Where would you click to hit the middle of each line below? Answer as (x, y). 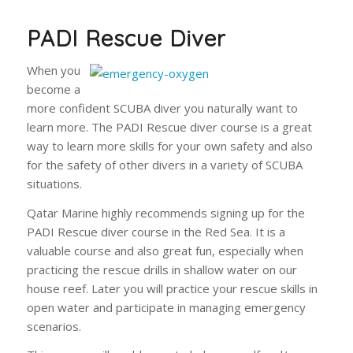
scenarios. (54, 326)
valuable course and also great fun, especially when (165, 250)
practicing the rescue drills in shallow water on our (162, 269)
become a (53, 89)
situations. (54, 183)
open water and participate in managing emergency (166, 307)
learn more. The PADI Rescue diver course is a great (169, 126)
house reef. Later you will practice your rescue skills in (172, 288)
